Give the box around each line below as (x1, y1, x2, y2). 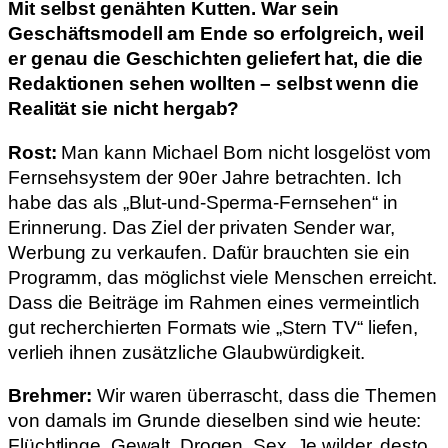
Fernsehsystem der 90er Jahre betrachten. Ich (8, 166, 402, 188)
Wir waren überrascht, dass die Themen (97, 385, 437, 407)
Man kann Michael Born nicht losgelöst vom (61, 141, 432, 163)
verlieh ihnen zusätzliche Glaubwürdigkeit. (8, 341, 365, 363)
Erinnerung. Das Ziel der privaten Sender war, (8, 216, 395, 238)
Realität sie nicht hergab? (8, 98, 240, 120)
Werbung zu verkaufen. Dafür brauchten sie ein (8, 241, 410, 263)
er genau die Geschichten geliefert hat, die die (8, 48, 424, 70)
